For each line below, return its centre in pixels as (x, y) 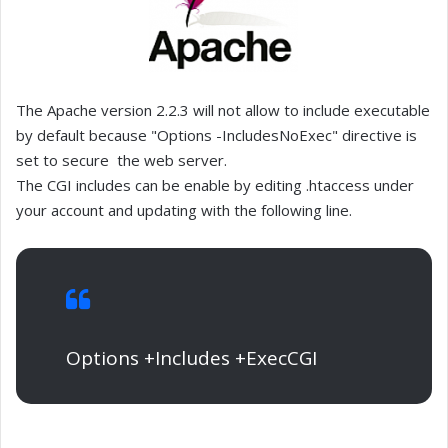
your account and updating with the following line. (184, 210)
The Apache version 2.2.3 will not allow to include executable (223, 110)
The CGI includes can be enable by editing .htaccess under (215, 185)
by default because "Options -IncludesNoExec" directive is (216, 135)
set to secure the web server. (121, 160)
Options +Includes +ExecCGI (191, 358)
